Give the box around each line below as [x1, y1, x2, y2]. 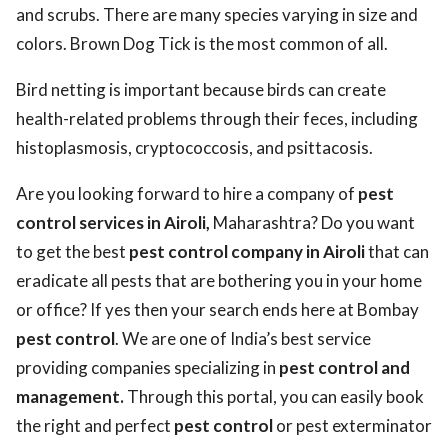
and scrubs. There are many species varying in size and [16, 4, 418, 25]
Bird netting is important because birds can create [16, 79, 386, 100]
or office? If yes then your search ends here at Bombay [16, 299, 419, 320]
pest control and [279, 357, 410, 378]
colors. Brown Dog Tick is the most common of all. [16, 33, 388, 54]
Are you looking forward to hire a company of [16, 183, 358, 204]
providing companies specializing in [16, 357, 279, 378]
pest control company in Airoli [129, 241, 365, 262]
